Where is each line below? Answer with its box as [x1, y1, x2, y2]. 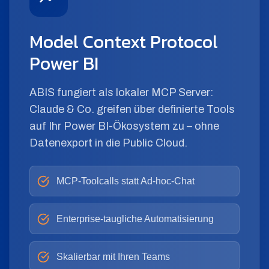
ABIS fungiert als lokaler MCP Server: [29, 86, 213, 98]
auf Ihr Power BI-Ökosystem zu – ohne [29, 120, 219, 132]
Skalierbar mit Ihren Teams [56, 252, 170, 262]
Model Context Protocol [29, 28, 218, 55]
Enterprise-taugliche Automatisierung [56, 214, 214, 224]
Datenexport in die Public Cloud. [29, 137, 187, 149]
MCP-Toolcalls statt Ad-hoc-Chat [56, 176, 195, 186]
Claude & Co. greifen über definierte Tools [29, 103, 235, 115]
